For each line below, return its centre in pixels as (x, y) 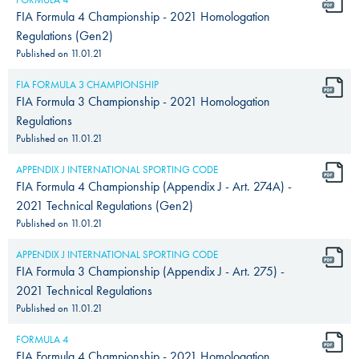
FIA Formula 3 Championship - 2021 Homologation (143, 101)
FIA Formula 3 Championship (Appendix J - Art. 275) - (150, 271)
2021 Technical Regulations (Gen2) (105, 205)
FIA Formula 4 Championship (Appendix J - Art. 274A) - (154, 186)
